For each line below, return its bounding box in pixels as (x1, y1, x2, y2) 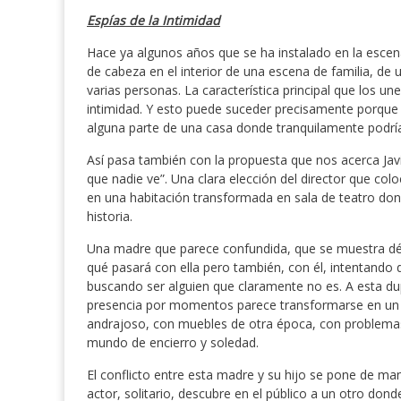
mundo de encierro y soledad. (87, 334, 259, 352)
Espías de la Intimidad (87, 12, 220, 30)
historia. (87, 208, 132, 226)
